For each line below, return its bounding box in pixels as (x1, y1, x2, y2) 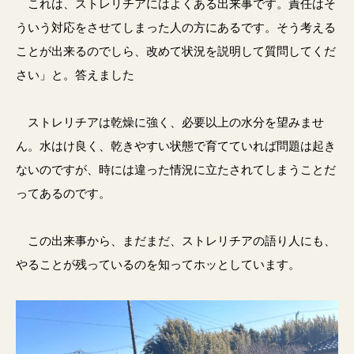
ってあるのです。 (16, 186, 111, 200)
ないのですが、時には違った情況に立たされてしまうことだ (16, 163, 336, 176)
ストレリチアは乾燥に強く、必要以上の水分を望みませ (16, 115, 324, 129)
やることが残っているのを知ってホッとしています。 (16, 258, 300, 271)
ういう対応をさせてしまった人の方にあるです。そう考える (16, 21, 336, 34)
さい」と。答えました (16, 68, 134, 81)
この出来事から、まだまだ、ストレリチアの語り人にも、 (16, 234, 336, 247)
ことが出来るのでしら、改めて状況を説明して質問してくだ (16, 44, 336, 58)
